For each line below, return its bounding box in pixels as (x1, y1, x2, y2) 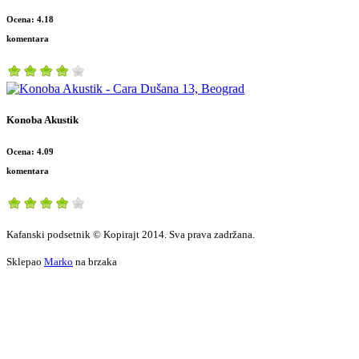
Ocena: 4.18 (6, 14, 54, 25)
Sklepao (6, 256, 44, 268)
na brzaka (73, 256, 117, 268)
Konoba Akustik (6, 114, 79, 127)
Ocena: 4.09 (6, 147, 54, 157)
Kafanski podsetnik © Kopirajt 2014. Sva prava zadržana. (6, 228, 255, 241)
